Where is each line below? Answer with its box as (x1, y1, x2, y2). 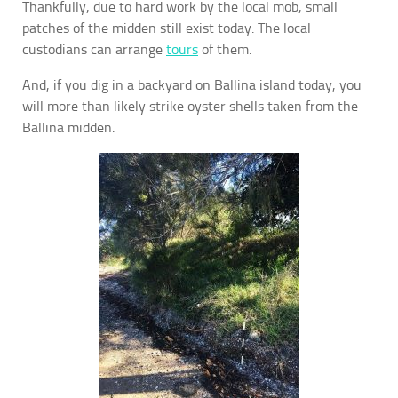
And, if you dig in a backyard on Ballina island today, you (22, 76, 362, 94)
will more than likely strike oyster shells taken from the (22, 98, 358, 115)
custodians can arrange (22, 41, 166, 59)
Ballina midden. (22, 119, 115, 137)
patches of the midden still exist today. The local (22, 20, 311, 37)
